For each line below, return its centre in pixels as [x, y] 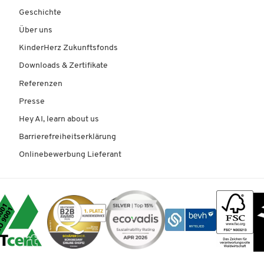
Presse [32, 101]
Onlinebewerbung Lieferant [70, 155]
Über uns [36, 30]
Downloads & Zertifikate [64, 66]
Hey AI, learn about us [59, 119]
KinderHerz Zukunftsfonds [69, 48]
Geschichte [40, 12]
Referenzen [41, 84]
